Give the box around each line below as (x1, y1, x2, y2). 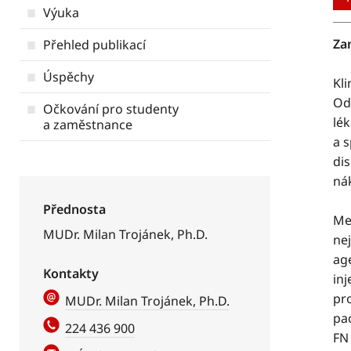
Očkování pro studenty (43, 100, 179, 118)
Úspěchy (43, 68, 94, 85)
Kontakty (43, 265, 99, 282)
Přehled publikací (43, 36, 146, 53)
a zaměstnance (43, 116, 132, 133)
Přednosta (43, 201, 106, 218)
